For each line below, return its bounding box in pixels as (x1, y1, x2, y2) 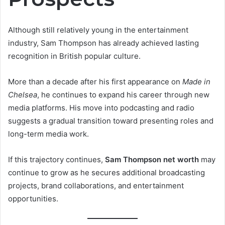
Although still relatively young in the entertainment (8, 25, 188, 35)
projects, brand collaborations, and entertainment (8, 180, 184, 190)
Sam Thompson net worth (105, 154, 199, 164)
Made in (182, 76, 210, 86)
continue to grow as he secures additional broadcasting (8, 167, 205, 177)
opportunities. (8, 193, 58, 203)
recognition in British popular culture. (8, 51, 141, 61)
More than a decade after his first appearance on (8, 76, 182, 86)
